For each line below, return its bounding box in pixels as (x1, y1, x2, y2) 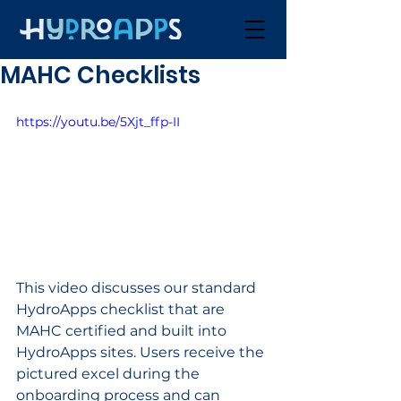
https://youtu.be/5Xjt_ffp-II (16, 114, 180, 130)
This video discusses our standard (16, 278, 260, 296)
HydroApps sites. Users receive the (16, 343, 268, 361)
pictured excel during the (16, 364, 203, 382)
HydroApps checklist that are (16, 300, 228, 318)
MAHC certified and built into (16, 321, 230, 339)
